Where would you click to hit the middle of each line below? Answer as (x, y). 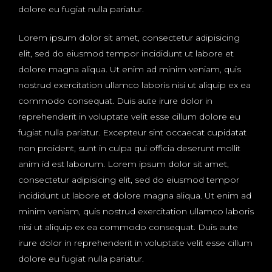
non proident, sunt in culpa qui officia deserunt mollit (129, 148)
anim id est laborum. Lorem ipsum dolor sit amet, (124, 164)
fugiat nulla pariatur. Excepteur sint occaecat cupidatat (132, 133)
